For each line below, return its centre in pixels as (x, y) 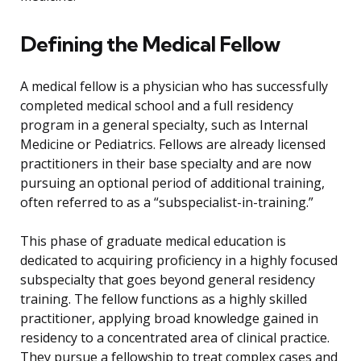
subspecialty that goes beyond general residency (168, 280)
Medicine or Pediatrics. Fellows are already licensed (173, 145)
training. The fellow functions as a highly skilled (164, 299)
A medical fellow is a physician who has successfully (174, 87)
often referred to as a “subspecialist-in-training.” (167, 203)
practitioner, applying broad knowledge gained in (169, 319)
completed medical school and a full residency (157, 106)
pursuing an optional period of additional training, (172, 183)
